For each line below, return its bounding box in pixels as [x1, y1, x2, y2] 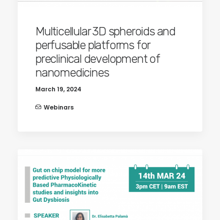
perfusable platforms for [35, 38, 150, 52]
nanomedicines [35, 66, 109, 80]
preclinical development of [35, 52, 160, 66]
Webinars [44, 103, 74, 111]
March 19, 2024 [35, 85, 82, 93]
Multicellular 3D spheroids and [35, 25, 176, 38]
